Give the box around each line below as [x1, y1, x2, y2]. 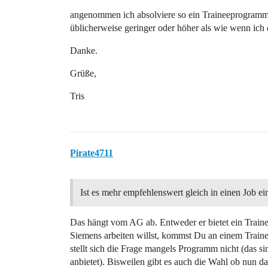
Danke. [70, 45, 98, 56]
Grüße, [70, 68, 96, 78]
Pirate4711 [70, 148, 113, 158]
